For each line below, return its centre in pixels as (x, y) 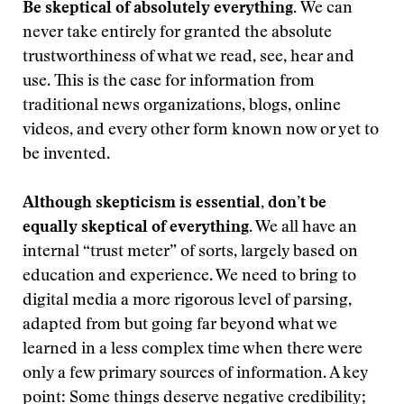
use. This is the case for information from (169, 82)
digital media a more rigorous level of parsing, (187, 301)
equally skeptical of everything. (138, 228)
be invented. (66, 155)
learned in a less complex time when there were (193, 350)
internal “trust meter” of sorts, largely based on (190, 252)
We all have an (305, 228)
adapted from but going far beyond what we (180, 326)
